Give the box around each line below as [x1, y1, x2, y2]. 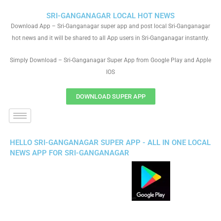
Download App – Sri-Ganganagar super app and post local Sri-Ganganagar [11, 23, 210, 30]
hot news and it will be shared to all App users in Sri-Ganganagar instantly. [12, 35, 209, 41]
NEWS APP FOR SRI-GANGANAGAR [10, 148, 129, 157]
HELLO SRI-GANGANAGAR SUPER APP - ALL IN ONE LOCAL [10, 138, 211, 147]
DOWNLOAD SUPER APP [75, 93, 146, 100]
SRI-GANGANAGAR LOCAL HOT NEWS [46, 11, 175, 20]
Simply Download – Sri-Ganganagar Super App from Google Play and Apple [10, 57, 211, 64]
